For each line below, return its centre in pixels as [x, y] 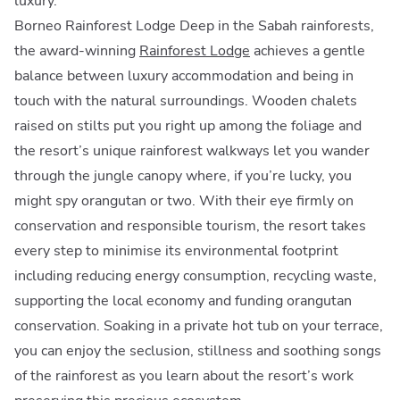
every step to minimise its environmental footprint [176, 250]
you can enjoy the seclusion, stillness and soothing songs [198, 350]
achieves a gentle [308, 50]
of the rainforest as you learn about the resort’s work [184, 375]
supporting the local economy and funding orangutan [183, 300]
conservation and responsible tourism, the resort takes [190, 225]
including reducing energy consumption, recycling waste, [196, 275]
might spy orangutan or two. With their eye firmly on [184, 200]
